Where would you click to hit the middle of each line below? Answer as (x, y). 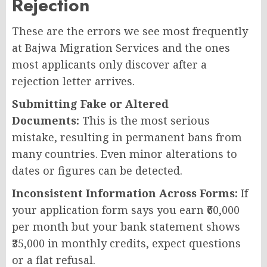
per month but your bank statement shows (126, 226)
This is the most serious (145, 120)
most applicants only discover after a (109, 64)
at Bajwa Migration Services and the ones (121, 47)
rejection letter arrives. (73, 81)
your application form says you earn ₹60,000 (126, 209)
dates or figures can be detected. (97, 170)
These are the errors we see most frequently (130, 31)
